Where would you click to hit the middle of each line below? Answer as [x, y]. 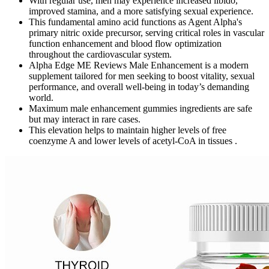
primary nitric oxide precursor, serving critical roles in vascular [147, 32]
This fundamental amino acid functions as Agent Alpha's [135, 22]
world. [41, 97]
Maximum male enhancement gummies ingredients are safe [141, 108]
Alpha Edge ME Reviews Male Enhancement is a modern [139, 65]
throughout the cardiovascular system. [100, 54]
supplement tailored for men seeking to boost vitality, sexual [142, 76]
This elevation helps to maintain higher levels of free [128, 130]
